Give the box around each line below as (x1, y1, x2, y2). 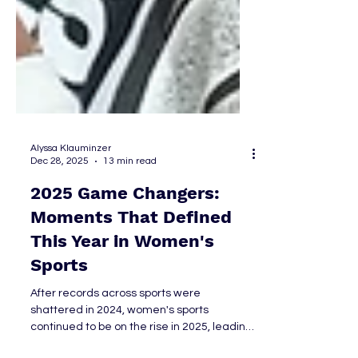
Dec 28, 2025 (30, 235, 89, 245)
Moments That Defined (30, 286, 232, 306)
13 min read (103, 235, 157, 245)
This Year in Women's (30, 310, 214, 330)
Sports (30, 334, 88, 354)
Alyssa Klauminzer (30, 222, 111, 233)
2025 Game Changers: (30, 262, 221, 282)
